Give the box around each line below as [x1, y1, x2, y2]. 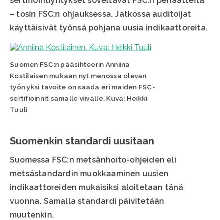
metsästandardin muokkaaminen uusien [10, 169, 169, 179]
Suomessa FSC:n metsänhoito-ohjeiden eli [10, 155, 176, 165]
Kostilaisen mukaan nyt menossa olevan [10, 72, 147, 80]
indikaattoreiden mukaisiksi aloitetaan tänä [10, 183, 184, 192]
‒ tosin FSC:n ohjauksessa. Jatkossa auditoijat [10, 9, 192, 19]
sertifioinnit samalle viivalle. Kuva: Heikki [10, 94, 148, 103]
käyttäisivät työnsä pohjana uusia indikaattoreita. [10, 23, 208, 33]
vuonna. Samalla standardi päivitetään [10, 196, 165, 206]
